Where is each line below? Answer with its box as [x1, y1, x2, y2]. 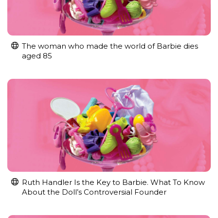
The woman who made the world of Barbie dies [22, 41, 198, 51]
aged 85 [22, 51, 52, 60]
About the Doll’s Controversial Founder [22, 187, 166, 197]
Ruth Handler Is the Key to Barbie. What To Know [22, 177, 205, 187]
